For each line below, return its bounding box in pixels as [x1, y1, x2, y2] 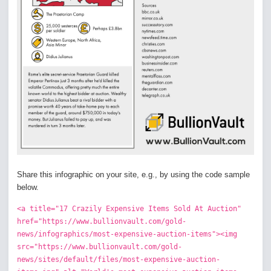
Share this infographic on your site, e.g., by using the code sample [17, 170, 250, 180]
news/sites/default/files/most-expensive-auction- [17, 255, 220, 264]
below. [17, 183, 39, 192]
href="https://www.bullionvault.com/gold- [17, 217, 186, 226]
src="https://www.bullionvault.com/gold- [17, 243, 182, 252]
